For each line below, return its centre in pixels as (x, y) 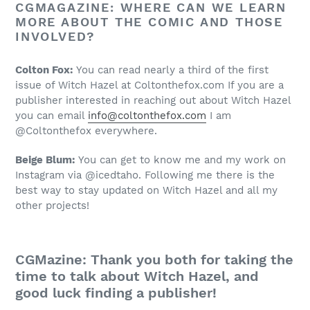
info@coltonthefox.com (147, 116)
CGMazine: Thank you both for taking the (154, 259)
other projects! (52, 205)
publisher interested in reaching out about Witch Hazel (153, 101)
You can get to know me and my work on (181, 159)
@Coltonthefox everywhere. (86, 131)
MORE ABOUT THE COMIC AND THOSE (149, 21)
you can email (52, 116)
